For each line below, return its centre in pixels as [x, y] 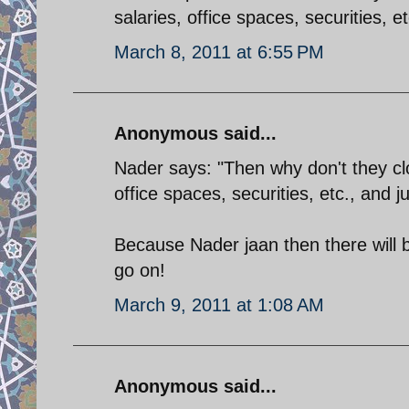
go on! [140, 270]
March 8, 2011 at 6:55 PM [219, 52]
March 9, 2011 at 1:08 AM [219, 304]
